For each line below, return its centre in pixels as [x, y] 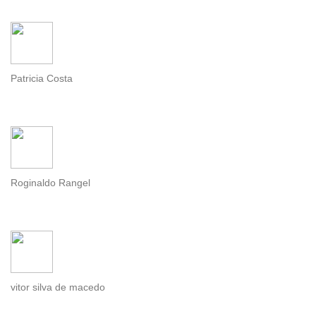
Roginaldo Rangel [50, 183]
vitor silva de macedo [58, 287]
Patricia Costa [42, 79]
